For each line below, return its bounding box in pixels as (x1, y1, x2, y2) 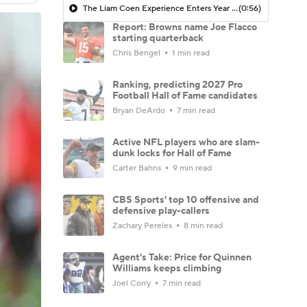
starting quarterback (112, 32, 204, 45)
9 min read (171, 162, 212, 173)
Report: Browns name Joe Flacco (112, 21, 257, 34)
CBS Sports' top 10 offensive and (112, 193, 259, 206)
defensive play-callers (112, 204, 210, 217)
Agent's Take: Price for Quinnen (112, 251, 251, 264)
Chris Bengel (112, 47, 162, 58)
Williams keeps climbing (112, 262, 221, 275)
